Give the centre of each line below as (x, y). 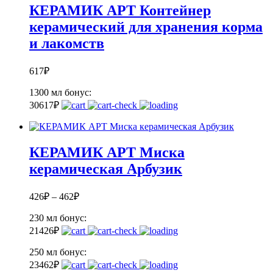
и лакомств (67, 44)
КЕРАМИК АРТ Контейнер (120, 11)
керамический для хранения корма (146, 27)
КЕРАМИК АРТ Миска (107, 152)
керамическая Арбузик (106, 168)
